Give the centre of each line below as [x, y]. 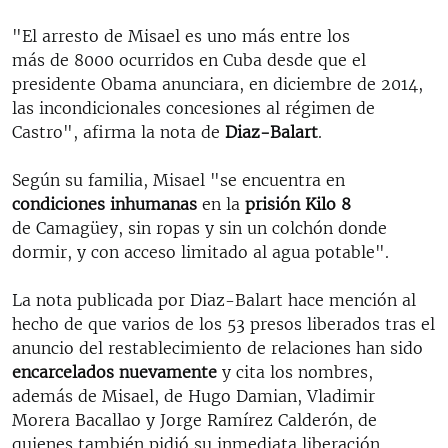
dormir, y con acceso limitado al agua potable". [200, 251]
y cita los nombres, [295, 371]
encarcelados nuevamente [114, 371]
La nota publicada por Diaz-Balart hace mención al [214, 299]
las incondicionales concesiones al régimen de [193, 107]
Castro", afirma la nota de [118, 131]
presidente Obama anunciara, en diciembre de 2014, [217, 83]
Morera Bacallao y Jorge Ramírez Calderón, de [194, 419]
